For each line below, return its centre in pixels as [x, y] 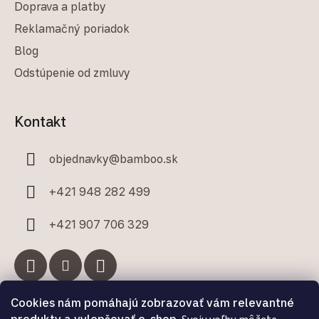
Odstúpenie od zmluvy [72, 72]
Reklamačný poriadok [72, 28]
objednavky [79, 158]
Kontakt [40, 121]
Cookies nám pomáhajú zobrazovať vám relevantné [152, 303]
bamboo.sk [149, 158]
